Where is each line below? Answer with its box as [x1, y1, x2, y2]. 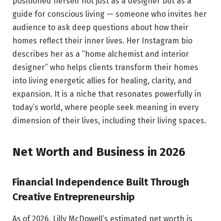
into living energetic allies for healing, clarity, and [12, 76, 192, 86]
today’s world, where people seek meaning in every [12, 103, 199, 112]
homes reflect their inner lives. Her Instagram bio [12, 36, 192, 46]
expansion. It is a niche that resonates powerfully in [12, 89, 201, 99]
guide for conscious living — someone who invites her [12, 9, 207, 19]
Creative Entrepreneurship [12, 191, 135, 203]
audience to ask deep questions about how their [12, 23, 188, 33]
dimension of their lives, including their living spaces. [12, 116, 206, 126]
